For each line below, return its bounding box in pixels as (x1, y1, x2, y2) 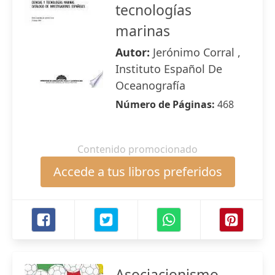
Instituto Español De (115, 61, 222, 76)
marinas (115, 21, 170, 41)
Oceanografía (115, 78, 185, 93)
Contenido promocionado (77, 142, 198, 156)
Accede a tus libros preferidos (53, 163, 222, 180)
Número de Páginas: (115, 98, 217, 111)
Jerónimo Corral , (153, 45, 241, 60)
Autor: (115, 45, 153, 60)
